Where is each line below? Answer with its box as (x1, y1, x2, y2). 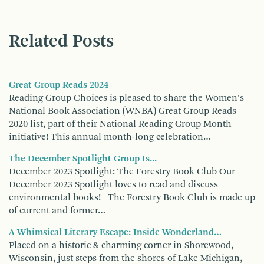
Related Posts (9, 32, 114, 51)
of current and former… (9, 206, 105, 216)
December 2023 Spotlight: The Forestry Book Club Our (9, 167, 235, 177)
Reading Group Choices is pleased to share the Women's (9, 93, 244, 103)
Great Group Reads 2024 (9, 80, 108, 90)
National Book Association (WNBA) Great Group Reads (9, 106, 236, 116)
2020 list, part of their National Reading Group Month (9, 119, 232, 129)
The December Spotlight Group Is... (9, 154, 157, 164)
